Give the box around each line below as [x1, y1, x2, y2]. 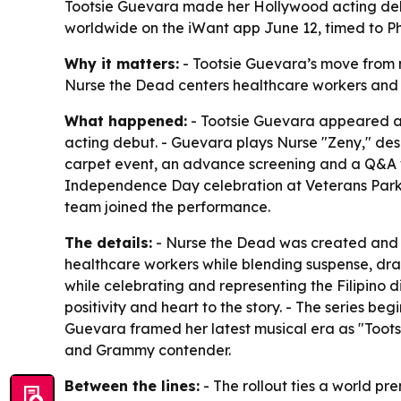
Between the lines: [64, 376, 200, 395]
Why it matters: [64, 54, 179, 73]
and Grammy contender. [64, 340, 231, 359]
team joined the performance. [64, 197, 270, 216]
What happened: [64, 111, 187, 130]
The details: [64, 233, 152, 252]
